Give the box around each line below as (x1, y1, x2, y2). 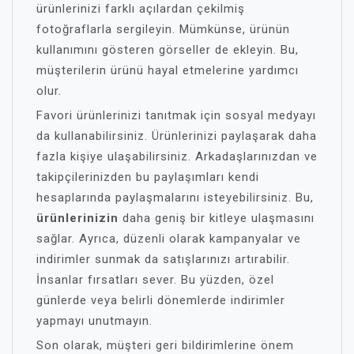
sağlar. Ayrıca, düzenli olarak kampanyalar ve (36, 232, 301, 246)
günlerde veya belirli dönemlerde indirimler (36, 293, 285, 307)
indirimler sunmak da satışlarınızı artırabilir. (36, 252, 290, 266)
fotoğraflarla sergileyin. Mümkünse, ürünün (36, 22, 290, 36)
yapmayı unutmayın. (36, 314, 153, 328)
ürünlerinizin (36, 211, 119, 225)
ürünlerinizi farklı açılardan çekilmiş (36, 2, 245, 16)
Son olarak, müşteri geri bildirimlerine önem (36, 338, 294, 352)
